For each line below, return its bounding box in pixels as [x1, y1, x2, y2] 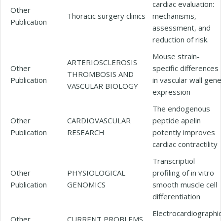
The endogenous [152, 103, 210, 113]
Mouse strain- [152, 51, 200, 61]
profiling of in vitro [152, 167, 214, 178]
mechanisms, [152, 10, 196, 21]
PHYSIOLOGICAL [67, 167, 125, 178]
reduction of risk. [152, 34, 209, 44]
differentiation [152, 191, 200, 201]
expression [152, 86, 190, 97]
